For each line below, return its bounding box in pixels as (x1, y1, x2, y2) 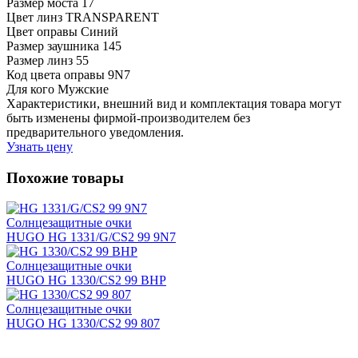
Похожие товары (6, 169, 124, 186)
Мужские (58, 82, 109, 96)
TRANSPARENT (66, 10, 159, 24)
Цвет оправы (6, 24, 78, 38)
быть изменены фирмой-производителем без (6, 110, 250, 125)
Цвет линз (6, 10, 62, 24)
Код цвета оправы (6, 67, 105, 82)
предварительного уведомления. (6, 125, 184, 139)
